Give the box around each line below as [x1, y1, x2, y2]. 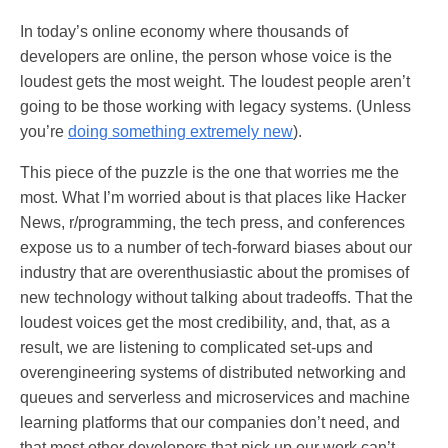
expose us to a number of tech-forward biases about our [20, 239, 412, 257]
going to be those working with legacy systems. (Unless [20, 98, 411, 116]
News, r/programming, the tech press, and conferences [20, 214, 405, 232]
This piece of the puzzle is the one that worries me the [20, 164, 399, 182]
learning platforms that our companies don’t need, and [20, 414, 400, 432]
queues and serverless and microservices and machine [20, 389, 410, 407]
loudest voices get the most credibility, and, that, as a [20, 314, 390, 332]
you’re [20, 123, 68, 141]
